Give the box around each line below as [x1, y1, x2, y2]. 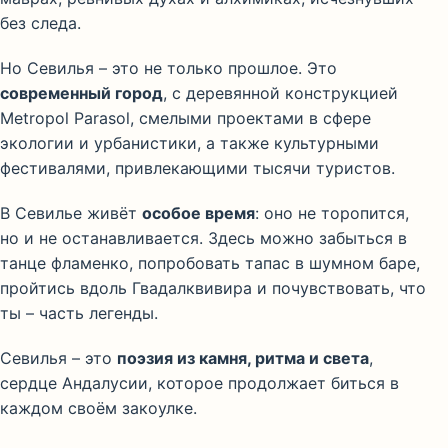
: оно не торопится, [255, 203, 409, 224]
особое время [142, 203, 255, 224]
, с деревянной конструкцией [163, 83, 398, 104]
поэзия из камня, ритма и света [117, 348, 369, 369]
